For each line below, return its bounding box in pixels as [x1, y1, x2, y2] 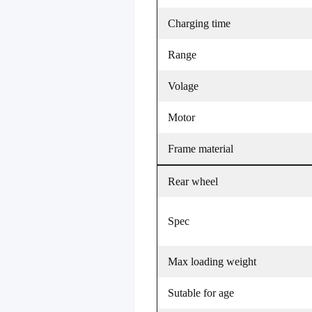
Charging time [168, 17, 231, 29]
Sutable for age [168, 287, 234, 299]
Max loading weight [168, 256, 256, 267]
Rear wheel [168, 175, 218, 187]
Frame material [168, 143, 233, 155]
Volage [168, 80, 198, 92]
